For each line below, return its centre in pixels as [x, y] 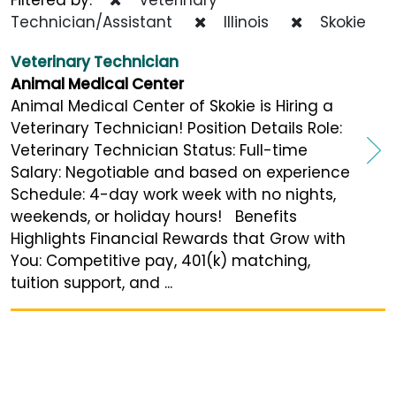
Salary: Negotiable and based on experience [180, 172]
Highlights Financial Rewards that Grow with [178, 238]
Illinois [242, 22]
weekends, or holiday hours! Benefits [154, 216]
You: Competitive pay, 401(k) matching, [160, 260]
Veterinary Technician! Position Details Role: [176, 128]
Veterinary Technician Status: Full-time [159, 150]
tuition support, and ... [91, 282]
